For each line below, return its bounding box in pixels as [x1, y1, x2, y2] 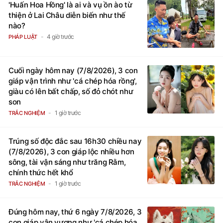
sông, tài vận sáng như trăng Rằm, [8, 157, 126, 167]
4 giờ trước [47, 32, 74, 40]
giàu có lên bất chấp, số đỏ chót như [8, 86, 133, 96]
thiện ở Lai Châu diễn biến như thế [8, 10, 126, 20]
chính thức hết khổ [8, 167, 73, 177]
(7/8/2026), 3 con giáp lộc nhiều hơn [8, 146, 134, 156]
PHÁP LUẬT [8, 33, 37, 40]
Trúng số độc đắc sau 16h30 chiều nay [8, 136, 142, 146]
